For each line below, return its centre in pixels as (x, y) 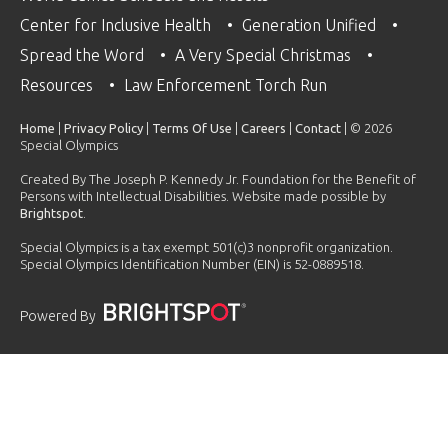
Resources (58, 84)
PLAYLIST (224, 398)
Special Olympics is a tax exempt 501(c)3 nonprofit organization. (206, 246)
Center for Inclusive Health (117, 24)
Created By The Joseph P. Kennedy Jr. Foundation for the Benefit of (218, 178)
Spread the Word (84, 54)
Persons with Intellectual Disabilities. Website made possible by (203, 195)
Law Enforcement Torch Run (227, 84)
